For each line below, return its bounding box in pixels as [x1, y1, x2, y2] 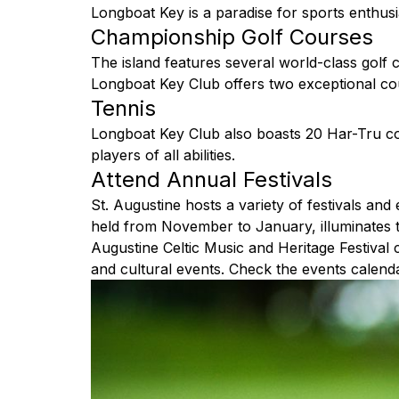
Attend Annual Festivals [91, 166, 332, 192]
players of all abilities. [91, 145, 235, 164]
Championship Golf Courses [91, 23, 373, 50]
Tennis [91, 94, 156, 121]
